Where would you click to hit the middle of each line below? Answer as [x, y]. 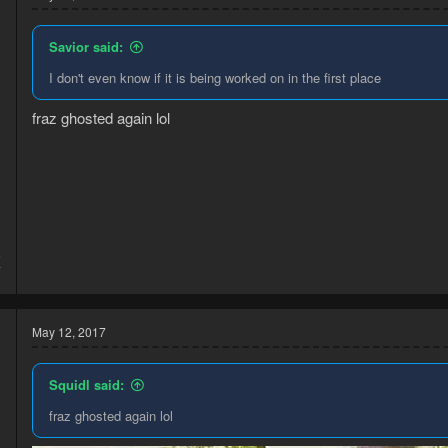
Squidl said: [86, 385]
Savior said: [86, 46]
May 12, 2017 [69, 332]
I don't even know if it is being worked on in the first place [215, 77]
